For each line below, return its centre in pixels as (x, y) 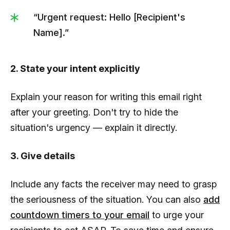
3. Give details (43, 156)
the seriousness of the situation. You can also (107, 199)
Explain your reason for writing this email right (106, 97)
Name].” (51, 32)
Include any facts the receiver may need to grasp (113, 184)
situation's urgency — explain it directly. (94, 127)
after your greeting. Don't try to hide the (94, 112)
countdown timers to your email (80, 215)
